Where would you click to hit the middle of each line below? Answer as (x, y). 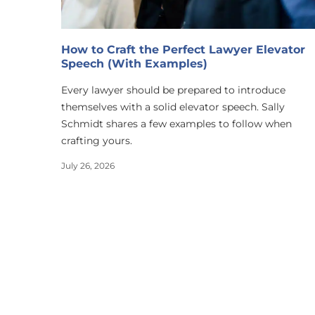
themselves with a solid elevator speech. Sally (173, 107)
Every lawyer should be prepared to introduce (173, 90)
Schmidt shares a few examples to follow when (176, 123)
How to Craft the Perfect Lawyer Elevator (183, 49)
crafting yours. (97, 140)
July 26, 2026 (88, 165)
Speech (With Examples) (134, 63)
